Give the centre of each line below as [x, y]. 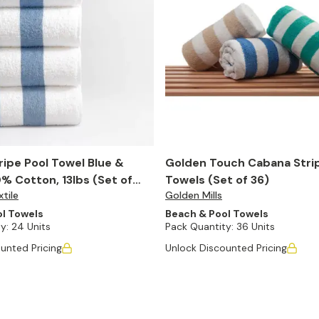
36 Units [256, 226]
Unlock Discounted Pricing [226, 248]
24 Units [31, 226]
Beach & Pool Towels [217, 214]
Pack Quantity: [199, 226]
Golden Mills [194, 195]
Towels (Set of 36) [217, 180]
